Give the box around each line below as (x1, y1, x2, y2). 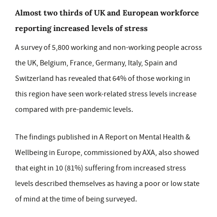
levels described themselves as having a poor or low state (15, 179, 200, 188)
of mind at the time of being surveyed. (15, 194, 137, 204)
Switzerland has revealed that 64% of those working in (15, 74, 190, 83)
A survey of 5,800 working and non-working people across (15, 43, 202, 52)
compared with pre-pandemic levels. (15, 105, 133, 114)
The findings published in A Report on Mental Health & (15, 132, 190, 142)
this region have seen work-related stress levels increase (15, 89, 197, 99)
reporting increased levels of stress (15, 23, 148, 33)
